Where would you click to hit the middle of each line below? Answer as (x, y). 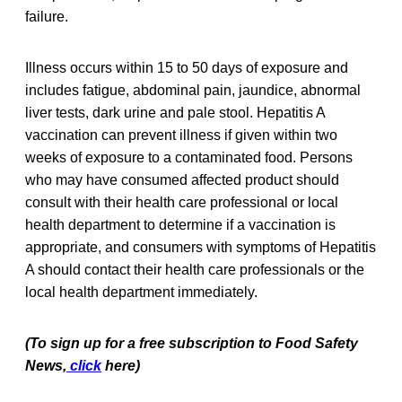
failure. (47, 16)
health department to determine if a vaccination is (180, 224)
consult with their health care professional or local (182, 202)
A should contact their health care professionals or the (195, 269)
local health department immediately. (141, 292)
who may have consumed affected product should (182, 179)
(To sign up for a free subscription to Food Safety (192, 343)
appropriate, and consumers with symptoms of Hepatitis (201, 247)
